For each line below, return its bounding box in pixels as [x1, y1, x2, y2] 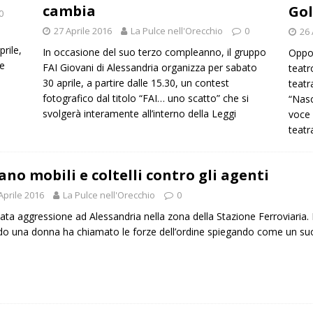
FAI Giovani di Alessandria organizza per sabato [42, 61, 257, 75]
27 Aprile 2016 [53, 24, 112, 38]
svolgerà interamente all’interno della [42, 107, 212, 121]
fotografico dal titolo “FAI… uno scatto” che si [42, 92, 249, 105]
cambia [42, 1, 96, 21]
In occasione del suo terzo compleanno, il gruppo [42, 45, 266, 59]
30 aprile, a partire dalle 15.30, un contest [42, 76, 229, 90]
